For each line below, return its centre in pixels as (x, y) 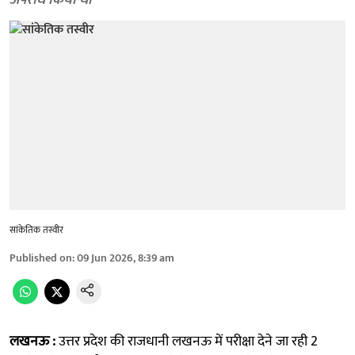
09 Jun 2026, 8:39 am (126, 258)
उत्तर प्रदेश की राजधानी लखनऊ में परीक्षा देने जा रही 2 (188, 341)
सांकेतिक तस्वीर (36, 229)
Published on (41, 258)
